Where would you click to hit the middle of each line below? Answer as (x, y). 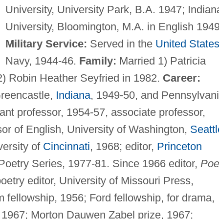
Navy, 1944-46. (42, 61)
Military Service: (46, 44)
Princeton (179, 146)
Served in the (121, 44)
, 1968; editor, (123, 146)
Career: (181, 78)
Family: (98, 61)
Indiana (73, 95)
